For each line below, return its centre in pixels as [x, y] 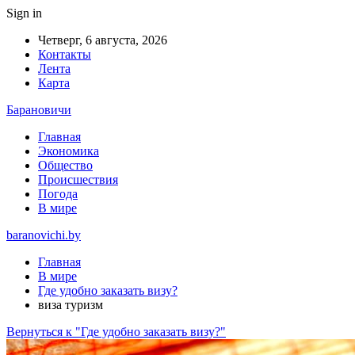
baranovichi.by [44, 235]
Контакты [65, 54]
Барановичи [39, 110]
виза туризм [71, 305]
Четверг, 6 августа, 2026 [103, 40]
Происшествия [78, 179]
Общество [65, 165]
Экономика [69, 151]
